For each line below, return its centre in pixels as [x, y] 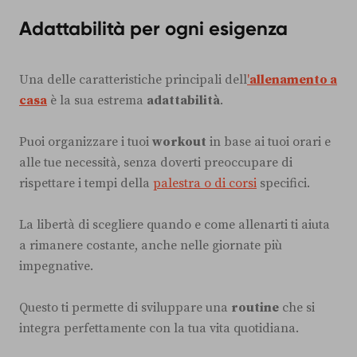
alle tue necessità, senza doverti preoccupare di [156, 163]
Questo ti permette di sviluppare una [125, 308]
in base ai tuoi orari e [269, 142]
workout [179, 142]
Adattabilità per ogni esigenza [153, 29]
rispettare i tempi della [86, 184]
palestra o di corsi [205, 184]
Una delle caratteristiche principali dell [133, 80]
